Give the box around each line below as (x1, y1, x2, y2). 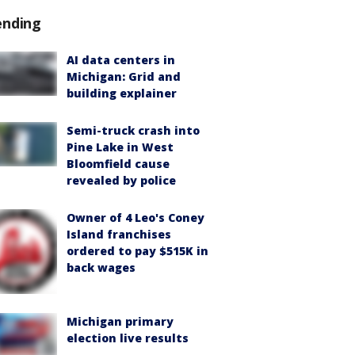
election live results (67, 330, 189, 346)
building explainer (67, 86, 177, 101)
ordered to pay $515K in (67, 243, 208, 259)
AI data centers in (67, 52, 175, 68)
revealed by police (67, 173, 176, 189)
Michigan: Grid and (67, 69, 181, 85)
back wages (67, 260, 136, 276)
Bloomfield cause (67, 156, 170, 172)
